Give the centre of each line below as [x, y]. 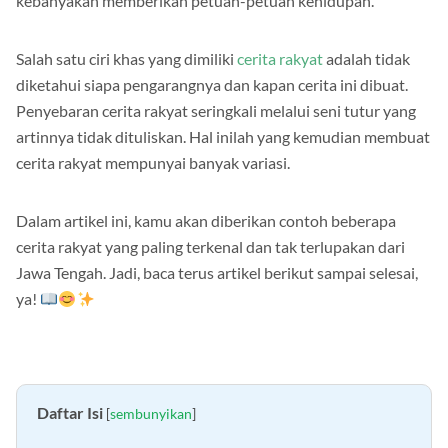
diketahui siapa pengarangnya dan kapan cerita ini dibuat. [212, 85]
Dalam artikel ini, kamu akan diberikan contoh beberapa [206, 221]
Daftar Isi [70, 413]
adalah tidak [366, 59]
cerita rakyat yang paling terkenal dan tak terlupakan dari [210, 247]
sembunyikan [151, 414]
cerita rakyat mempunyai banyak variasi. [153, 163]
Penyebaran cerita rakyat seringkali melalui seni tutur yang [216, 111]
